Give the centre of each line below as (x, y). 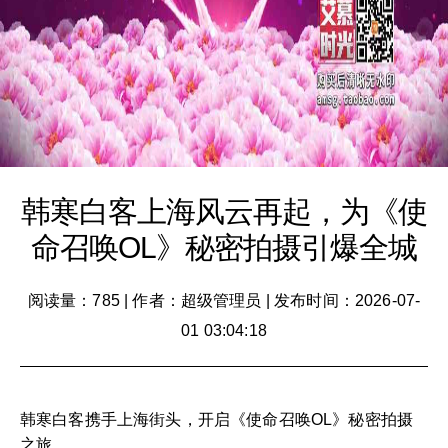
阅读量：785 (73, 300)
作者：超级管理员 (197, 300)
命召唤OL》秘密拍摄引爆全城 (224, 247)
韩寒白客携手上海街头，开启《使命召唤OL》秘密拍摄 (216, 419)
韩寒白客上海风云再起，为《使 (224, 211)
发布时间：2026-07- (347, 300)
